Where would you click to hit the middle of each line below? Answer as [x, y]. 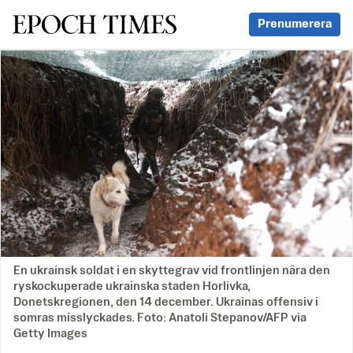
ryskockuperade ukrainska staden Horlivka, [132, 287]
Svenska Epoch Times [93, 24]
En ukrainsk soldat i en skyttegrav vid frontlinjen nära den [172, 271]
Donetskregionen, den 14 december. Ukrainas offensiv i [166, 303]
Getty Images [50, 334]
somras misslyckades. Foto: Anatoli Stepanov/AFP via [160, 318]
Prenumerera [295, 24]
